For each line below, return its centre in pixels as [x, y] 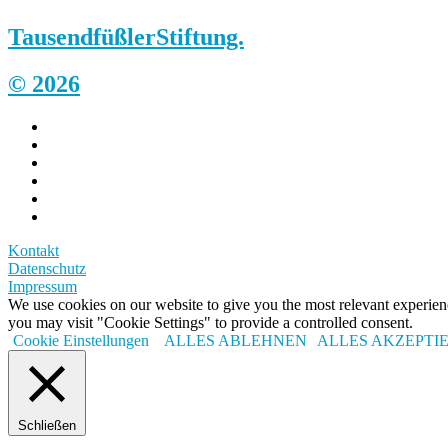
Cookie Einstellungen [81, 340]
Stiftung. [200, 36]
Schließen [47, 425]
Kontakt [33, 250]
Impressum [42, 286]
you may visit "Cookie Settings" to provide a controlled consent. [210, 322]
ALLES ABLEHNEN [235, 340]
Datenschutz [47, 268]
